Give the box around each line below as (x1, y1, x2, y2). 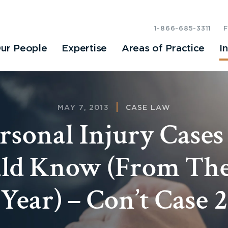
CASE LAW (125, 104, 171, 111)
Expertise (62, 44, 107, 54)
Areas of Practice (121, 44, 205, 54)
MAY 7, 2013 (57, 104, 109, 111)
